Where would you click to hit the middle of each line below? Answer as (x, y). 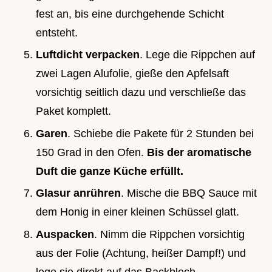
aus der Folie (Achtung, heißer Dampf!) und (141, 253)
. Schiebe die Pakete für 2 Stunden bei (161, 133)
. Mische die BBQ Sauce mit (189, 193)
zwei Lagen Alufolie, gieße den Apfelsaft (132, 74)
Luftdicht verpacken (88, 55)
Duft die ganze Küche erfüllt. (110, 171)
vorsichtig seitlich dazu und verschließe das (141, 93)
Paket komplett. (73, 111)
